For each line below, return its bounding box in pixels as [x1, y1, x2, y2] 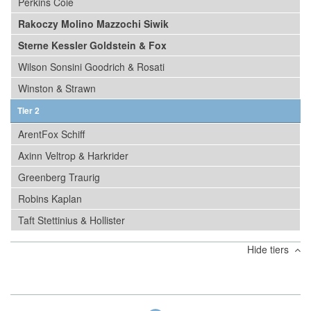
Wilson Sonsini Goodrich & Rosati [18, 60, 165, 74]
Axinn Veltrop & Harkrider [18, 149, 128, 162]
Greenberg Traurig [18, 170, 100, 184]
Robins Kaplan [18, 192, 82, 205]
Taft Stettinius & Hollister [18, 213, 125, 227]
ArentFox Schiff [18, 127, 85, 141]
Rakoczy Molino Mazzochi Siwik [18, 17, 169, 31]
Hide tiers [247, 242, 294, 256]
